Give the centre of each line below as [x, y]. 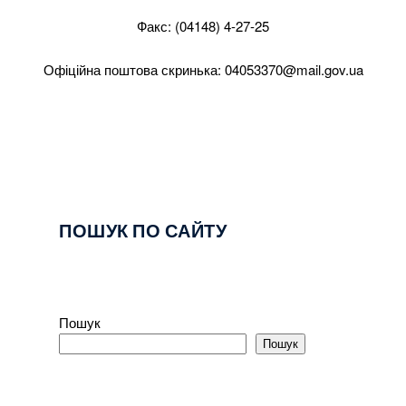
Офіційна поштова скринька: [134, 69]
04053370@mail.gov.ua [294, 69]
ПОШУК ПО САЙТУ [143, 231]
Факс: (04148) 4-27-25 [203, 25]
